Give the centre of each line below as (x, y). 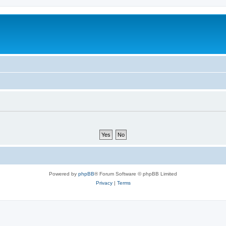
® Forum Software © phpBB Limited (136, 174)
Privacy (104, 183)
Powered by (64, 174)
